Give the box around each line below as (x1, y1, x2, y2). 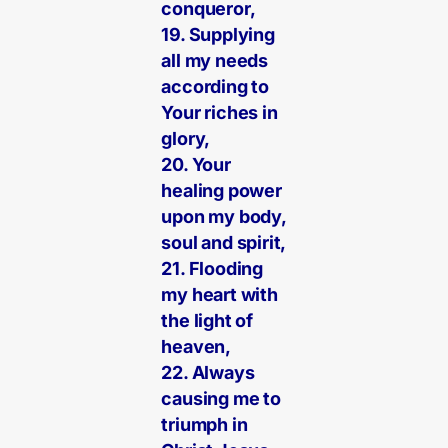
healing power (161, 180, 282, 202)
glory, (161, 128, 211, 150)
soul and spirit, (161, 232, 287, 254)
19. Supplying (161, 24, 275, 46)
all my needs (161, 50, 269, 72)
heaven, (161, 336, 232, 358)
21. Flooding (161, 258, 264, 280)
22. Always (161, 362, 255, 384)
